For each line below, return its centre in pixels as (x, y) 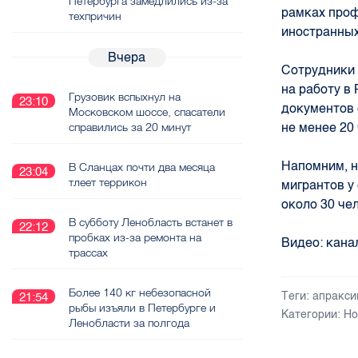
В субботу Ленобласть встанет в (151, 222)
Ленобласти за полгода (129, 323)
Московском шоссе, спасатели (147, 112)
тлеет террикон (108, 182)
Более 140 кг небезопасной (140, 292)
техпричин (95, 16)
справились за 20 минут (130, 127)
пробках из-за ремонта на (135, 237)
